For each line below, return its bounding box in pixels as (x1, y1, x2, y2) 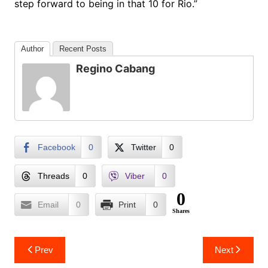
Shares (172, 208, 190, 214)
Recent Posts (59, 44, 106, 53)
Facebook (37, 142, 75, 152)
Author (20, 44, 44, 53)
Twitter (130, 142, 156, 152)
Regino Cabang (75, 62, 155, 75)
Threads (37, 171, 69, 181)
